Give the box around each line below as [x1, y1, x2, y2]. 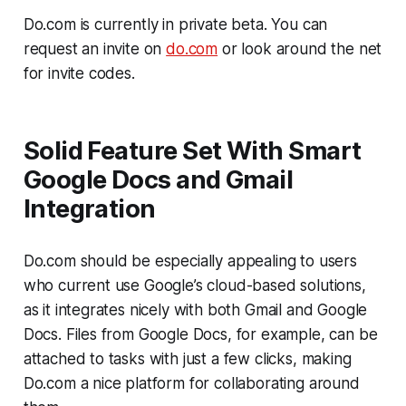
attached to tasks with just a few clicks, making [23, 349, 352, 368]
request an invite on [23, 39, 167, 58]
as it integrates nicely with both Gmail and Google [23, 300, 368, 319]
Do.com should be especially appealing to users [23, 251, 357, 270]
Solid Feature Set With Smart [23, 135, 362, 166]
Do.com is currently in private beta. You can [23, 14, 328, 34]
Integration [23, 193, 156, 224]
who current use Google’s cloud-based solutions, [23, 275, 366, 295]
